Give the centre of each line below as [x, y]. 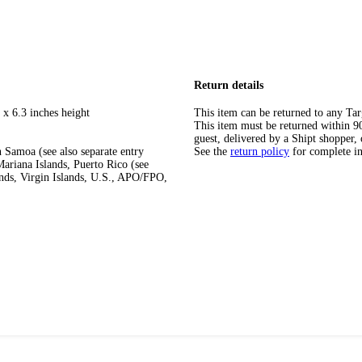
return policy [260, 152]
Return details [229, 85]
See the [210, 152]
